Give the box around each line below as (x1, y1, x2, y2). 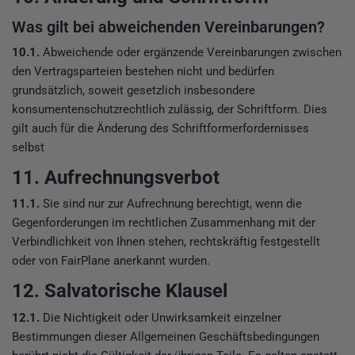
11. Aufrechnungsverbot (12, 166, 219, 189)
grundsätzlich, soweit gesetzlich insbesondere (12, 82, 255, 97)
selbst (12, 139, 44, 155)
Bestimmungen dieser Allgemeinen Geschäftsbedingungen (12, 330, 319, 345)
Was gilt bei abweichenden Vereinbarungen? (12, 17, 325, 36)
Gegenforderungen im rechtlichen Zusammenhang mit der (12, 216, 315, 231)
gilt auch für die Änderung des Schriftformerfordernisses (12, 120, 309, 136)
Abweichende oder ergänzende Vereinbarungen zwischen (40, 44, 342, 59)
